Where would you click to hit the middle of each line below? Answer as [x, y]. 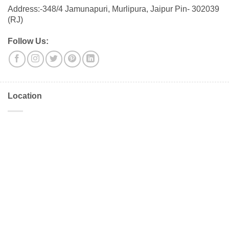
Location [25, 96]
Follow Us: [28, 41]
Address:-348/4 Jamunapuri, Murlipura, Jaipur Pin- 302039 [113, 9]
